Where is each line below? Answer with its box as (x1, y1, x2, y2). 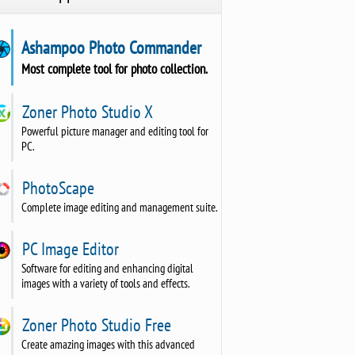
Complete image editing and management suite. (21, 199, 218, 215)
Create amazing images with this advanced (21, 336, 195, 352)
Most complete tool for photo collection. (21, 59, 208, 78)
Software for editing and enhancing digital (21, 260, 193, 276)
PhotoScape (17, 176, 94, 199)
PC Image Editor (17, 237, 119, 260)
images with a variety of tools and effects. (21, 275, 190, 291)
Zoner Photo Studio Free (17, 313, 171, 336)
